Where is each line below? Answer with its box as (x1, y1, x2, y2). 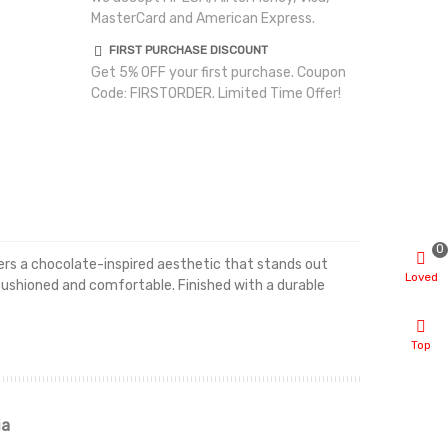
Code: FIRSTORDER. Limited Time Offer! (90, 84, 341, 102)
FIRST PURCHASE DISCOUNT (108, 42, 268, 57)
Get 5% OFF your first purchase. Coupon (90, 63, 346, 81)
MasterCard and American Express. (90, 9, 315, 27)
